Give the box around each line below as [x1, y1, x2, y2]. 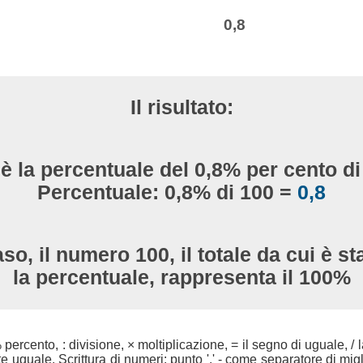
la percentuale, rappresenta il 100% [12, 267, 351, 289]
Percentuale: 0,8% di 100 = [37, 181, 297, 203]
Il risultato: [130, 96, 233, 118]
